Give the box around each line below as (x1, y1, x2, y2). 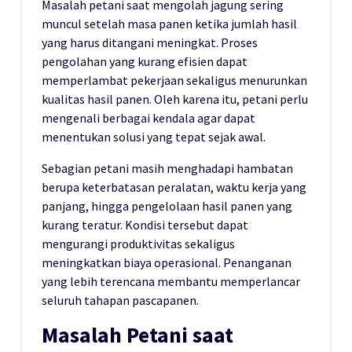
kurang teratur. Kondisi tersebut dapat (42, 217, 248, 233)
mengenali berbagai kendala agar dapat (42, 110, 255, 126)
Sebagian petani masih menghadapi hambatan (42, 160, 293, 177)
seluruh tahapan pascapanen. (42, 292, 199, 309)
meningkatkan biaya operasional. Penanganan (42, 255, 291, 271)
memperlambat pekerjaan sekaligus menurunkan (42, 72, 307, 89)
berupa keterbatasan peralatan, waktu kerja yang (42, 179, 306, 196)
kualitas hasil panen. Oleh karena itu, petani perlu (42, 91, 308, 108)
